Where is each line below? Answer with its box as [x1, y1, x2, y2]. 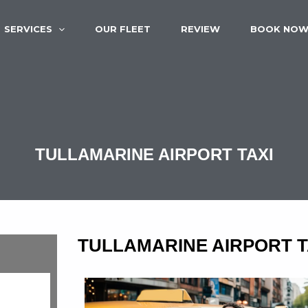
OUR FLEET [94, 23, 151, 34]
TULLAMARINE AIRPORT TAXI [34, 145, 274, 164]
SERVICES [4, 23, 52, 34]
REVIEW [180, 23, 220, 34]
